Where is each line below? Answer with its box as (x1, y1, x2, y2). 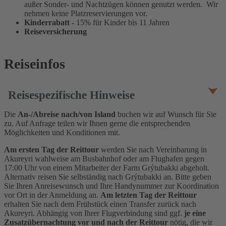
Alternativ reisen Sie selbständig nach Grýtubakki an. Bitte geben (4, 172, 211, 181)
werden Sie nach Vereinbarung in (99, 145, 207, 154)
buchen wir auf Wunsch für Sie (116, 109, 216, 119)
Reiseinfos (4, 55, 65, 72)
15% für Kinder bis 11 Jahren (76, 18, 169, 27)
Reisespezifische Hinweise (8, 88, 135, 101)
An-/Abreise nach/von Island (18, 109, 116, 119)
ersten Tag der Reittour (19, 145, 99, 154)
